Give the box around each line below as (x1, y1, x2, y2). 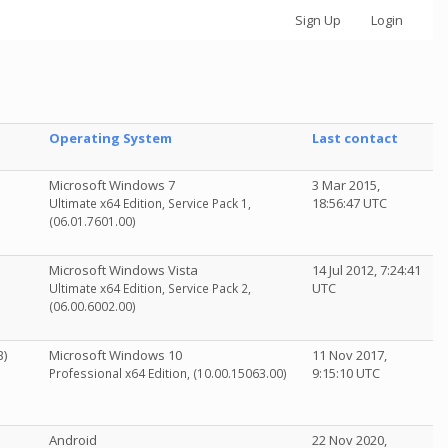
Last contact (312, 129, 398, 147)
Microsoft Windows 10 (49, 346, 182, 364)
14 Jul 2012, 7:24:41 (312, 261, 421, 279)
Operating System (49, 129, 172, 147)
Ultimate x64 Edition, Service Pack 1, (49, 195, 251, 212)
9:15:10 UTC (312, 364, 380, 382)
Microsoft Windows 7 (49, 176, 175, 194)
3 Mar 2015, (312, 176, 380, 194)
